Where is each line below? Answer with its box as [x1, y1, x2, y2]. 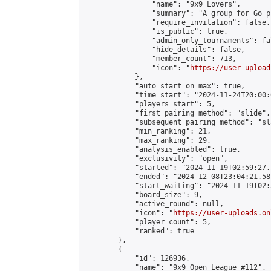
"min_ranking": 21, [84, 127, 211, 135]
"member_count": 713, [84, 54, 237, 63]
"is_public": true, [84, 27, 228, 36]
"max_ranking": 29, [84, 136, 211, 145]
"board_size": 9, [84, 191, 203, 199]
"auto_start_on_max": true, [84, 82, 245, 90]
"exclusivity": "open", [84, 154, 228, 163]
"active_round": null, [84, 200, 224, 208]
